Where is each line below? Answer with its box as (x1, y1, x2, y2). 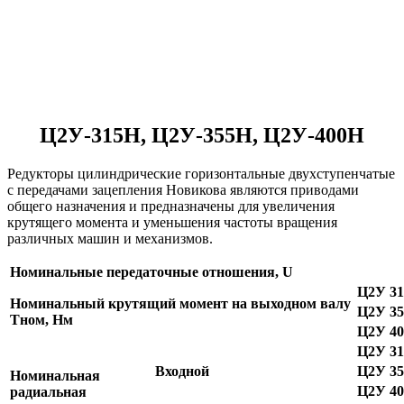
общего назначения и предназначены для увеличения (7, 197, 335, 214)
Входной (155, 363, 209, 379)
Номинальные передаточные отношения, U (10, 263, 293, 280)
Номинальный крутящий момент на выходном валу (10, 295, 351, 311)
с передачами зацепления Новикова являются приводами (7, 181, 359, 197)
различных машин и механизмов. (7, 230, 213, 246)
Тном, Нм (10, 311, 73, 327)
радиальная (10, 383, 87, 399)
